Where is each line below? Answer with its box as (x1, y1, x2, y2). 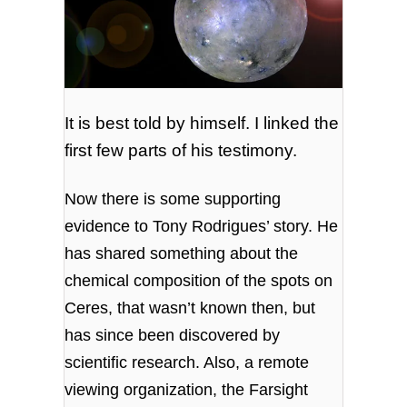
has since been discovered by (65, 325, 281, 344)
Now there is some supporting (65, 189, 282, 208)
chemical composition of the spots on (65, 271, 333, 290)
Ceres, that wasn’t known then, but (65, 298, 316, 317)
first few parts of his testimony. (65, 140, 298, 160)
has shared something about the (65, 243, 299, 263)
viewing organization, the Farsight (65, 380, 309, 399)
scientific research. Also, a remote (65, 352, 310, 372)
